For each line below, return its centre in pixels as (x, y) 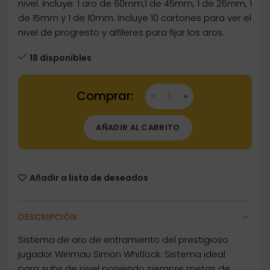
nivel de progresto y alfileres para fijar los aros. (121, 33)
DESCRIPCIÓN (47, 217)
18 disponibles (61, 58)
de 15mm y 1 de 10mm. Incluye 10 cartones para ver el (135, 18)
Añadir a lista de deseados (89, 178)
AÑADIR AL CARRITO (138, 128)
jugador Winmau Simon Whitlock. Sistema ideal (122, 254)
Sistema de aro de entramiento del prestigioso (123, 240)
